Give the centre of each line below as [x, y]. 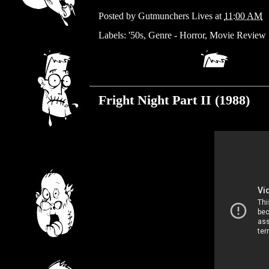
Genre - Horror [177, 35]
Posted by [118, 16]
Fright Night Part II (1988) [174, 100]
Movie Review [238, 35]
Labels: [113, 35]
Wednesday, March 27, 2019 [153, 77]
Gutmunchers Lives [175, 16]
